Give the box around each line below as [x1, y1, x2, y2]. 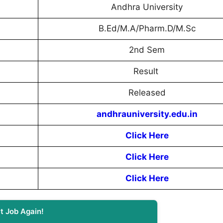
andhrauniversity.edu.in [96, 109, 198, 119]
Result [133, 66, 161, 77]
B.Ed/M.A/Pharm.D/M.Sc [98, 23, 196, 34]
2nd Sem [129, 45, 165, 55]
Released [128, 88, 166, 98]
